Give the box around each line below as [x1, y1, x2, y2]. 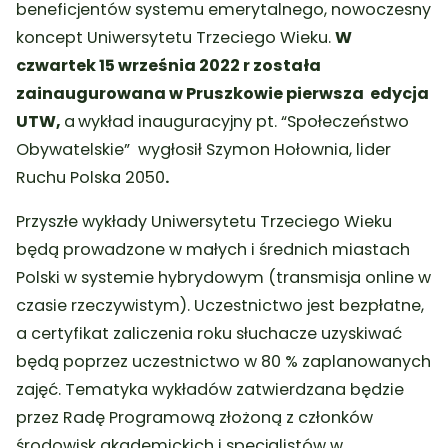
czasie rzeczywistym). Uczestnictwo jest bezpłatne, [16, 293, 425, 317]
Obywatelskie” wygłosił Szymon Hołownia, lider [16, 137, 392, 161]
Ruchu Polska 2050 [16, 165, 166, 189]
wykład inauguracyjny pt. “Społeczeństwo [78, 109, 410, 133]
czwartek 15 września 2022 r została [16, 53, 322, 77]
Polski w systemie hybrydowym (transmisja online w [16, 265, 432, 289]
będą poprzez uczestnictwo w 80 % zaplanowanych [16, 349, 432, 373]
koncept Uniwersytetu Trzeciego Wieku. [16, 25, 336, 49]
